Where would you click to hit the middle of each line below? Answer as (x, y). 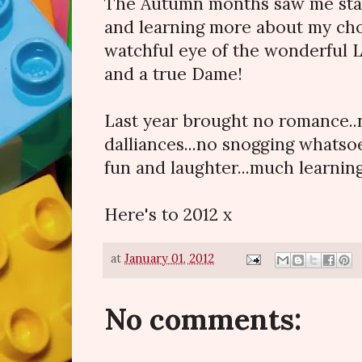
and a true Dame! (173, 74)
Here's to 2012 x (168, 214)
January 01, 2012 (169, 259)
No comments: (203, 319)
